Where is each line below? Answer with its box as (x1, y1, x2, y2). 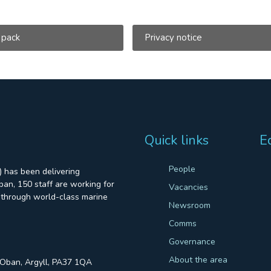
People (169, 163, 195, 175)
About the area (169, 253, 227, 266)
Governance (169, 235, 215, 247)
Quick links (145, 131, 209, 149)
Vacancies (169, 181, 208, 193)
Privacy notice (144, 31, 202, 44)
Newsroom (169, 199, 211, 211)
